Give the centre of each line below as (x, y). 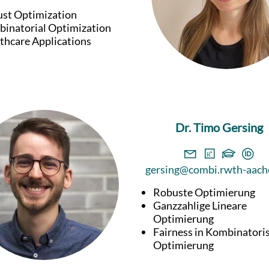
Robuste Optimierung (204, 192)
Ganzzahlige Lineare (200, 206)
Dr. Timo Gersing (219, 128)
